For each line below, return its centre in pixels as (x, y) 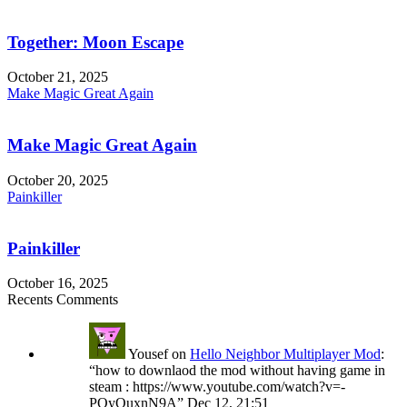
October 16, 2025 (58, 283)
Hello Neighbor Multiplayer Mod (285, 354)
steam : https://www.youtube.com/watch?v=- (217, 387)
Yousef (148, 354)
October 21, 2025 (58, 77)
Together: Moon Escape (95, 42)
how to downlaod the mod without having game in (240, 371)
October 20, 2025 (58, 180)
